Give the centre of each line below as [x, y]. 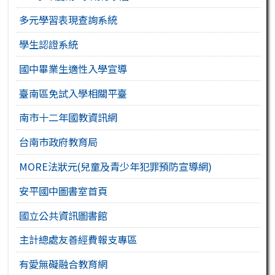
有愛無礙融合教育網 [64, 264]
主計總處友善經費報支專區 [78, 240]
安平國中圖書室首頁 [64, 191]
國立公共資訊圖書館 [64, 215]
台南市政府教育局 [59, 142]
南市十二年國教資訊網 [68, 118]
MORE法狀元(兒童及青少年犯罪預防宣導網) [116, 166]
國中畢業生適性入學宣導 [73, 68]
